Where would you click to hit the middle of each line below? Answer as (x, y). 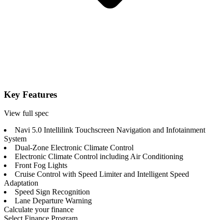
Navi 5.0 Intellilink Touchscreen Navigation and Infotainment (110, 130)
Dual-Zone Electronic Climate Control (74, 148)
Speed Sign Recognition (52, 192)
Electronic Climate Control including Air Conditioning (99, 157)
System (15, 139)
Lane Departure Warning (53, 201)
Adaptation (21, 183)
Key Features (30, 94)
